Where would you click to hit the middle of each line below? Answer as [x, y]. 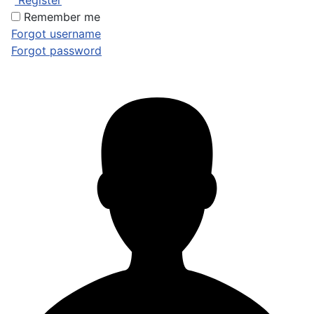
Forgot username [56, 34]
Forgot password [56, 50]
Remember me [62, 17]
